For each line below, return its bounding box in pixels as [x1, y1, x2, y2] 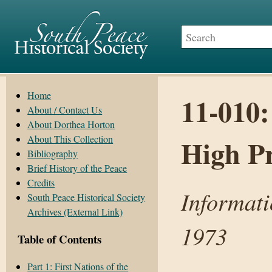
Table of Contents [18, 230, 102, 247]
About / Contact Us [27, 103, 103, 117]
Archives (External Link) [27, 205, 123, 219]
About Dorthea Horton [27, 118, 115, 131]
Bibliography [27, 147, 78, 160]
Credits [27, 176, 55, 189]
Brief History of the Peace [27, 161, 127, 175]
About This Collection [27, 132, 114, 146]
